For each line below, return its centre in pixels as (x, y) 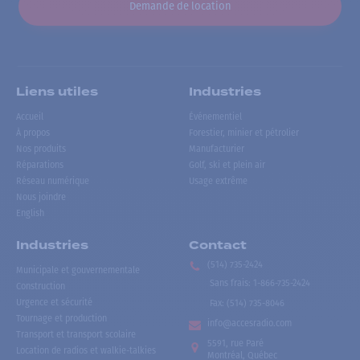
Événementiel (216, 117)
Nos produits (41, 149)
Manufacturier (217, 149)
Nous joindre (41, 198)
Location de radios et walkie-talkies (86, 350)
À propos (33, 133)
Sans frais (229, 283)
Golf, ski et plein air (227, 166)
